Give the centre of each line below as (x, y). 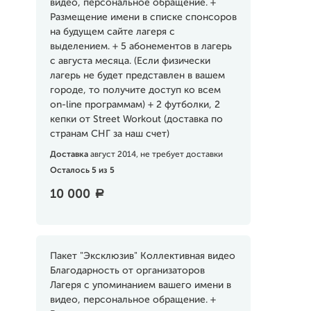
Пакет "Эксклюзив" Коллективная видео (142, 256)
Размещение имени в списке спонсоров (143, 17)
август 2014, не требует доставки (156, 155)
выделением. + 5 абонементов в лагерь (141, 47)
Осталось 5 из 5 (82, 171)
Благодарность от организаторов (127, 271)
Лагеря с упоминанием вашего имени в (140, 285)
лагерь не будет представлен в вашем (137, 76)
